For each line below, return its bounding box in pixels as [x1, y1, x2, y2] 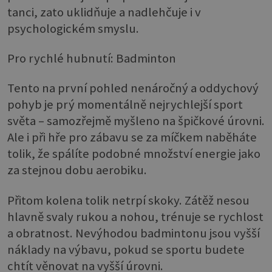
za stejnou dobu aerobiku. [7, 162, 147, 178]
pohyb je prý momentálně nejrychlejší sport [7, 97, 243, 113]
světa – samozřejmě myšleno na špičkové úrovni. [7, 113, 265, 129]
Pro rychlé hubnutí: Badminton [7, 50, 176, 66]
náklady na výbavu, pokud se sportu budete [7, 241, 245, 257]
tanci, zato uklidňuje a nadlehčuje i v [7, 4, 201, 20]
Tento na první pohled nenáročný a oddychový [7, 80, 259, 97]
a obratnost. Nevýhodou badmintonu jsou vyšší [7, 225, 260, 241]
